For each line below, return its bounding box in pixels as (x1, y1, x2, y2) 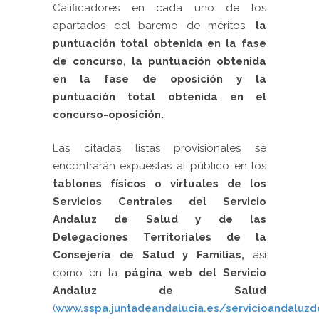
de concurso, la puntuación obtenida (53, 55, 266, 68)
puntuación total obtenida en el (53, 90, 266, 103)
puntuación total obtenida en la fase (53, 37, 266, 50)
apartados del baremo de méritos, (53, 19, 256, 32)
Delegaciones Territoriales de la (53, 231, 266, 244)
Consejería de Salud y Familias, (53, 249, 245, 261)
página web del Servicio (124, 266, 266, 279)
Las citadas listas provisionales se (53, 142, 266, 155)
